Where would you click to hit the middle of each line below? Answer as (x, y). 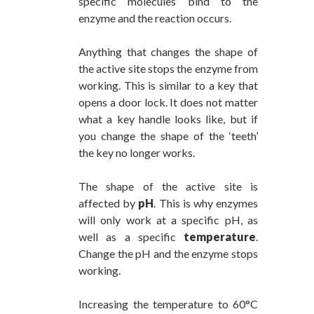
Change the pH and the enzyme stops (168, 254)
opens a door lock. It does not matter (168, 102)
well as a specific (131, 237)
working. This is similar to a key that (168, 86)
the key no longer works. (137, 153)
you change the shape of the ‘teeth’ (168, 136)
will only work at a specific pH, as (168, 220)
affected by (109, 203)
